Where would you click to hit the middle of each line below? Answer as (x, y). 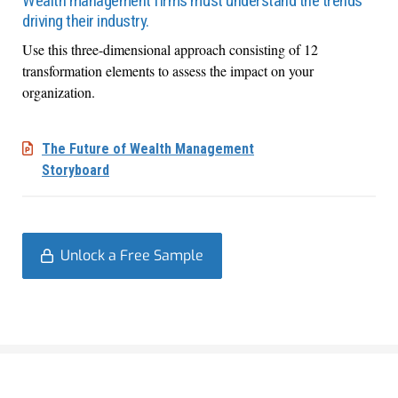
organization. (59, 92)
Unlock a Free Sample (132, 256)
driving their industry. (86, 20)
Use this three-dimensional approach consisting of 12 (170, 50)
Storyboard (76, 171)
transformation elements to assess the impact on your (168, 71)
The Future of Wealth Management (148, 149)
